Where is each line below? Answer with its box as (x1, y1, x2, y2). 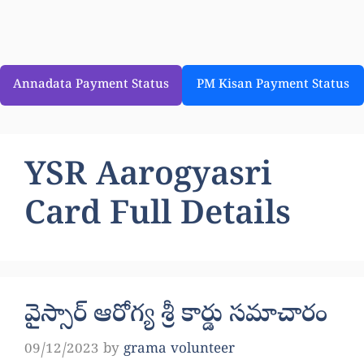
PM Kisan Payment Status (197, 77, 349, 93)
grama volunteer (123, 340, 235, 359)
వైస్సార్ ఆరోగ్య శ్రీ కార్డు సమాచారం (24, 300, 327, 332)
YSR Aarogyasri (24, 156, 272, 200)
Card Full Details (24, 195, 291, 239)
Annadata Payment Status (13, 77, 169, 93)
